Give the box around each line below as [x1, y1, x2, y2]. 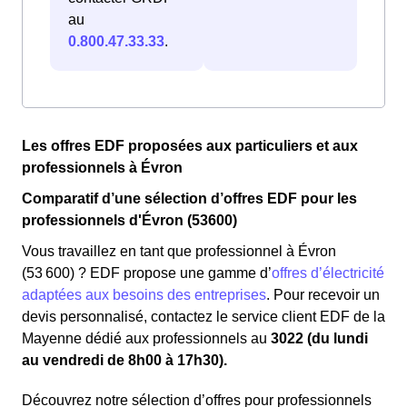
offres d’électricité [272, 265, 384, 282]
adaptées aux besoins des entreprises [22, 287, 266, 303]
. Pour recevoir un [266, 287, 380, 303]
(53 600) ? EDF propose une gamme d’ [22, 265, 272, 282]
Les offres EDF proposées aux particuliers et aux [22, 138, 358, 154]
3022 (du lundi [271, 331, 368, 347]
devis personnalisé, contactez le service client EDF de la [22, 309, 385, 325]
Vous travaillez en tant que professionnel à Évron [22, 243, 336, 260]
